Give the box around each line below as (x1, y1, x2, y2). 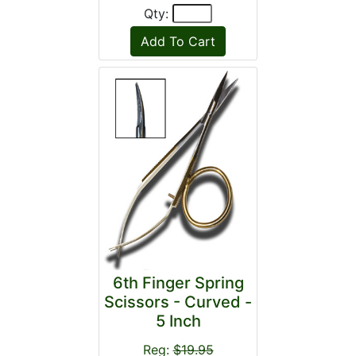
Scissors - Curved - (104, 292, 252, 311)
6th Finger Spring (112, 273, 244, 292)
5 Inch (155, 311, 201, 331)
